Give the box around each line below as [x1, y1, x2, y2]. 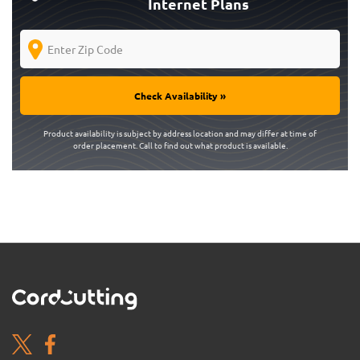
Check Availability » [134, 88, 226, 102]
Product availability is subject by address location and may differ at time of [43, 126, 317, 139]
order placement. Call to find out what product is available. [72, 138, 288, 151]
